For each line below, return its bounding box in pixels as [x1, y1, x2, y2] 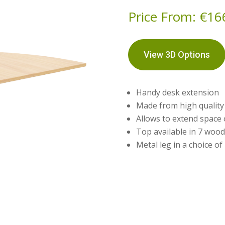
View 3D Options [143, 49, 210, 60]
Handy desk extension [136, 86, 219, 98]
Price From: [128, 7, 199, 26]
